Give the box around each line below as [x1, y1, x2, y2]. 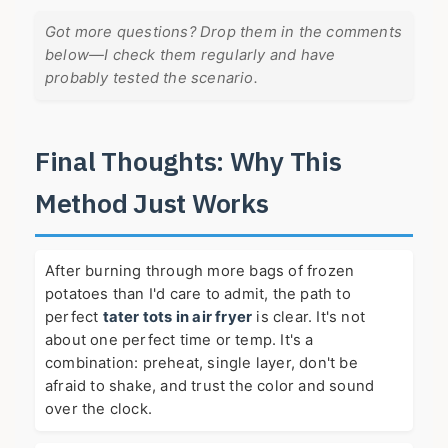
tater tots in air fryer [102, 308, 253, 327]
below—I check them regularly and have [45, 46, 336, 65]
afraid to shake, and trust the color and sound [45, 377, 375, 396]
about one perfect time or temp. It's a [45, 331, 314, 350]
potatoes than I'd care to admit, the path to [45, 285, 351, 304]
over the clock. [45, 400, 152, 419]
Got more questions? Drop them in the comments [45, 23, 403, 42]
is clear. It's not [252, 308, 366, 327]
